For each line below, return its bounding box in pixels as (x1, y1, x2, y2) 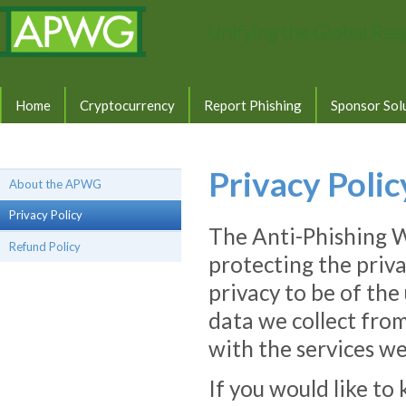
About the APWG (9, 177, 101, 191)
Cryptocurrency (80, 97, 175, 113)
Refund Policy (9, 239, 81, 254)
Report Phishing (204, 97, 302, 113)
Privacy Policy (9, 208, 82, 222)
